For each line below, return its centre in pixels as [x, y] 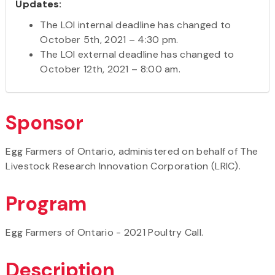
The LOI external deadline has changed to [137, 54]
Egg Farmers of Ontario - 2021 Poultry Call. [105, 232]
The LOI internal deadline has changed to [136, 25]
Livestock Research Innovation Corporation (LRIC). [123, 166]
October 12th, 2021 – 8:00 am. [110, 69]
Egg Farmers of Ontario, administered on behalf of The [132, 151]
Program [46, 203]
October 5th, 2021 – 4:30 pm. [109, 39]
